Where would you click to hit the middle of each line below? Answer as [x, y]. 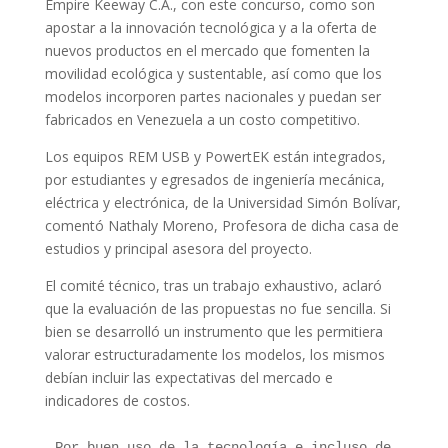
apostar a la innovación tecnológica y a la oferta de [210, 27]
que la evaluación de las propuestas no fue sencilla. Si [217, 308]
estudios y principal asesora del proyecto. [178, 248]
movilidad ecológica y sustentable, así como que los [213, 73]
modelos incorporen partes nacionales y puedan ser [212, 96]
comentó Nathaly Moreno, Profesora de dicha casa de [221, 225]
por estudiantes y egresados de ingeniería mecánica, [214, 179]
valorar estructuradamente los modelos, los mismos [214, 354]
